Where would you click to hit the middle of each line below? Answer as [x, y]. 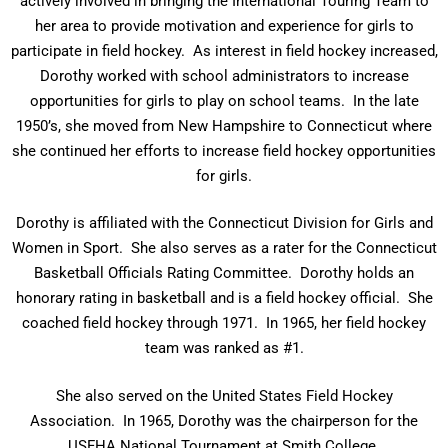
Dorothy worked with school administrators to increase [224, 75]
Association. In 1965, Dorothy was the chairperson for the [224, 420]
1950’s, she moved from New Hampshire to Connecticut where [224, 125]
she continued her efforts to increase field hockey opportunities [224, 150]
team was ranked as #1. [224, 348]
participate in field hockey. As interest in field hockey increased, [224, 50]
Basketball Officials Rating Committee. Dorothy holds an [224, 273]
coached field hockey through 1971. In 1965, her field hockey [224, 323]
